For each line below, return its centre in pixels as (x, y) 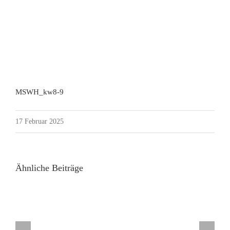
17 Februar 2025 (40, 121)
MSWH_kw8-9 (40, 92)
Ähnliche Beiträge (49, 168)
